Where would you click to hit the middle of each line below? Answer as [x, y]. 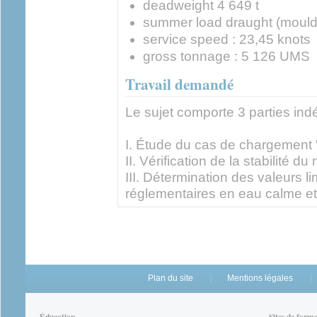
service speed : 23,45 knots [227, 39]
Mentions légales [260, 278]
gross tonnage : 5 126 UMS [226, 56]
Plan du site [170, 278]
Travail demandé [179, 83]
